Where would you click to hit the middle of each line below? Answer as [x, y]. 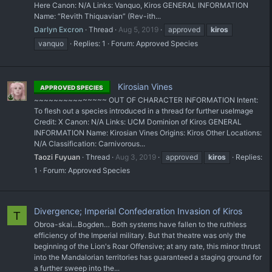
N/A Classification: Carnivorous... [90, 144]
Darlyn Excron [59, 30]
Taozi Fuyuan [57, 157]
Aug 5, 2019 [138, 30]
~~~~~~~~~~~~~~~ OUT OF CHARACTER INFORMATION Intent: [146, 100]
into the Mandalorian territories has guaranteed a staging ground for [148, 257]
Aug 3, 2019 [136, 157]
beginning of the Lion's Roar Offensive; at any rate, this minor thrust [147, 246]
